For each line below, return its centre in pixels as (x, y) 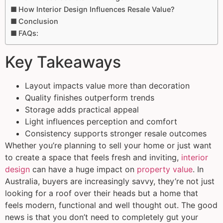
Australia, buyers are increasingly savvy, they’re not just (110, 181)
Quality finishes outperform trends (90, 98)
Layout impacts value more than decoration (107, 86)
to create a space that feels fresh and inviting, (93, 158)
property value (165, 169)
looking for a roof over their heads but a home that (102, 193)
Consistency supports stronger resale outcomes (116, 134)
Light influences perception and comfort (101, 122)
